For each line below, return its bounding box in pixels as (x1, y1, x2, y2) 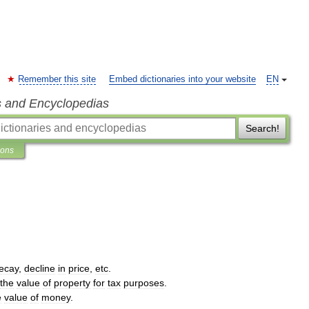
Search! (245, 123, 279, 134)
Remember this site (18, 74, 96, 84)
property (54, 277, 90, 288)
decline (24, 263, 55, 274)
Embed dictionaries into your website (109, 74, 256, 84)
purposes (123, 277, 164, 288)
